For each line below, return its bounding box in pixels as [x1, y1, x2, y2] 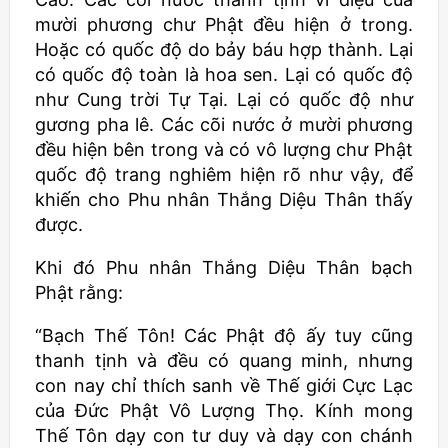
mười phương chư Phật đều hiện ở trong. [35, 14, 413, 35]
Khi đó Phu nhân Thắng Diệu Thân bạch [35, 257, 413, 278]
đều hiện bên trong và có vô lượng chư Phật [35, 139, 413, 160]
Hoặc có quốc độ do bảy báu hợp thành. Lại [35, 39, 413, 60]
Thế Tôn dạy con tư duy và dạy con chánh [35, 425, 413, 446]
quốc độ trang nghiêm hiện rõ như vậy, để [35, 164, 413, 185]
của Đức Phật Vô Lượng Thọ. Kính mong [35, 400, 413, 421]
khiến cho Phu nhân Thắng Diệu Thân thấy [35, 189, 413, 210]
